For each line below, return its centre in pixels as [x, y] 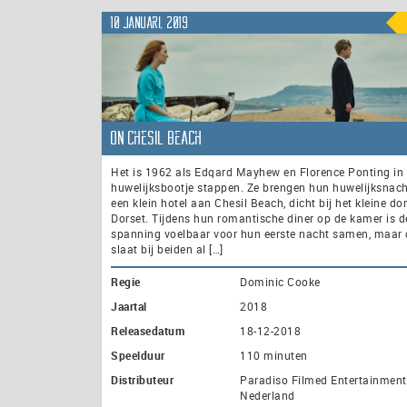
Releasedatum [148, 331]
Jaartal [129, 307]
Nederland [268, 396]
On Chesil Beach [157, 139]
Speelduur [138, 356]
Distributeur [142, 380]
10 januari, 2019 [149, 22]
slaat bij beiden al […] [167, 249]
